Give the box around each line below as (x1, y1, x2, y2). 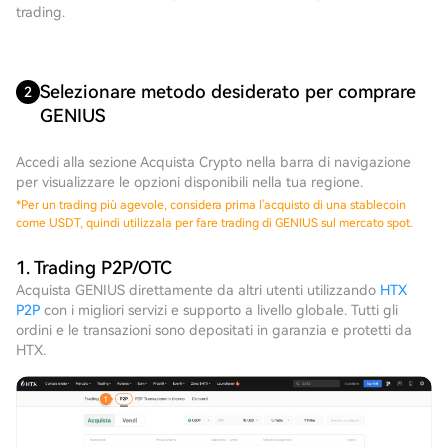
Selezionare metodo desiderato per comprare (40, 81, 416, 102)
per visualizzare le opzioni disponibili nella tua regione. (16, 174, 363, 190)
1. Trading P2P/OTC (16, 257, 172, 278)
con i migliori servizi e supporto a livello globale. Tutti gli (40, 302, 398, 318)
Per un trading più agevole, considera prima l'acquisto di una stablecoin (21, 198, 406, 212)
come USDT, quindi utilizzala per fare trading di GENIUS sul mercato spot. (16, 216, 413, 230)
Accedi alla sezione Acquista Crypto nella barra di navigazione (16, 154, 411, 170)
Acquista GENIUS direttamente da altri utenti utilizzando (16, 282, 380, 298)
